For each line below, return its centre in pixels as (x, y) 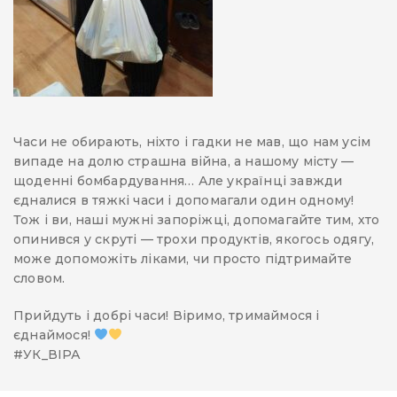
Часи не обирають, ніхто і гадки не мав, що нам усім (192, 141)
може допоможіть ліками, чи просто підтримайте (183, 258)
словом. (39, 278)
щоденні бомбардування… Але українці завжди (178, 180)
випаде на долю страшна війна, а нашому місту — (184, 161)
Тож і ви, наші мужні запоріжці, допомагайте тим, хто (197, 219)
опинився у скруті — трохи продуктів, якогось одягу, (194, 239)
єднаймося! (54, 335)
